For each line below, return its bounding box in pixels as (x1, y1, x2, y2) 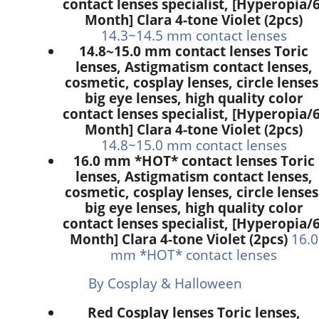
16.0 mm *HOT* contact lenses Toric (73, 151, 315, 169)
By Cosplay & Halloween (88, 274, 242, 293)
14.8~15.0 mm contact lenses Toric (79, 41, 308, 60)
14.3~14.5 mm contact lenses (100, 26, 287, 44)
